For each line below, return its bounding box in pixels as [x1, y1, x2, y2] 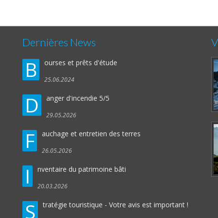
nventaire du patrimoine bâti [37, 164, 126, 174]
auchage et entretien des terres [42, 129, 141, 138]
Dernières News [22, 36, 96, 49]
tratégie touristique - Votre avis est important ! [43, 200, 188, 209]
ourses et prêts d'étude [44, 58, 117, 67]
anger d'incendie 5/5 [46, 93, 109, 103]
